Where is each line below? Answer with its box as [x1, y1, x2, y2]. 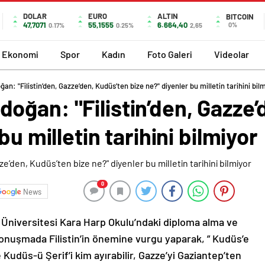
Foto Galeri [147, 48, 192, 60]
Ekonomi [2, 48, 38, 60]
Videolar [214, 48, 249, 60]
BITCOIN [225, 12, 254, 21]
